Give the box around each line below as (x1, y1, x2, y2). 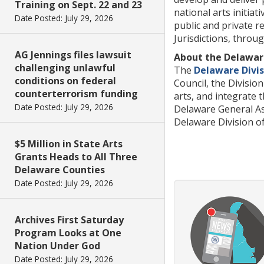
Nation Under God (15, 239, 100, 252)
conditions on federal (15, 74, 116, 87)
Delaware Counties (15, 163, 105, 176)
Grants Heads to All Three (15, 150, 137, 163)
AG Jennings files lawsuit (15, 48, 131, 61)
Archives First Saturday (15, 213, 124, 226)
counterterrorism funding (15, 87, 138, 100)
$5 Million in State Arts (15, 137, 123, 150)
